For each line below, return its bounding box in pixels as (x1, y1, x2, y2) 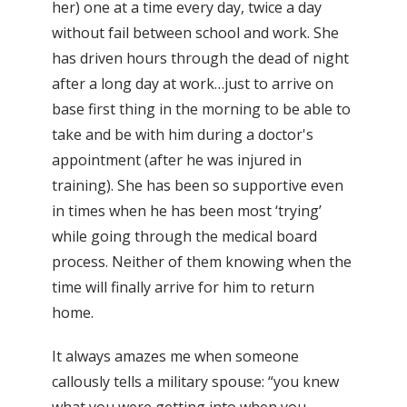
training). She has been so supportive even (52, 175, 343, 196)
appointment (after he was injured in (52, 150, 302, 171)
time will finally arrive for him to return (52, 277, 314, 298)
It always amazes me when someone (52, 345, 299, 366)
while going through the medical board (52, 226, 317, 247)
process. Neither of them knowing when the (52, 252, 352, 273)
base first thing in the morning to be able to (52, 99, 351, 120)
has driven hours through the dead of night (52, 48, 349, 69)
